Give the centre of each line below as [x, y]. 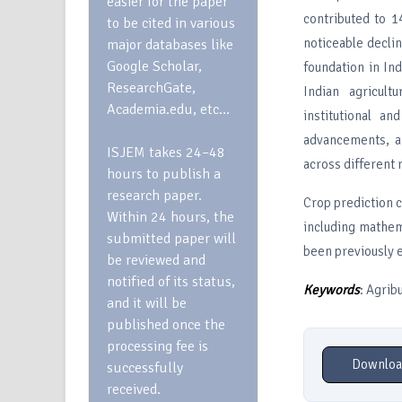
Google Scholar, [154, 66]
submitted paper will [171, 239]
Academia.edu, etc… [168, 109]
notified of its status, [171, 282]
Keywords [331, 290]
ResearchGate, [151, 88]
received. [135, 389]
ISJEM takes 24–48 [166, 153]
